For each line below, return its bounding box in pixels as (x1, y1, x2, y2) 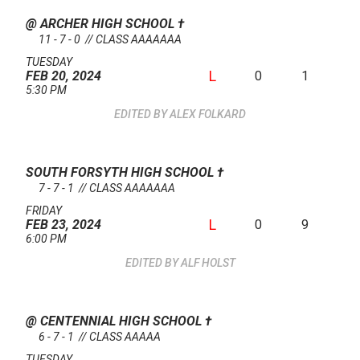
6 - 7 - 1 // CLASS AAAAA (39, 330, 161, 344)
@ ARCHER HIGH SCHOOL (26, 16, 178, 32)
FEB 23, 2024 (26, 217, 101, 233)
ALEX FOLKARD (170, 108, 246, 121)
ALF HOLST (180, 256, 235, 270)
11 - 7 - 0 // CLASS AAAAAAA (39, 33, 182, 47)
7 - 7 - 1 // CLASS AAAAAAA (39, 182, 175, 195)
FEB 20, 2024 (26, 68, 101, 84)
